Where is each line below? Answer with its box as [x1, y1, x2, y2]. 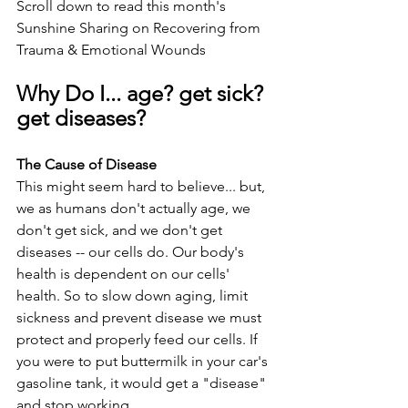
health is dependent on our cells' [16, 265, 233, 282]
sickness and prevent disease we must [16, 309, 265, 326]
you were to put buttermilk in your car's [16, 352, 271, 370]
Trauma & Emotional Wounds [16, 41, 206, 58]
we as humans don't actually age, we [16, 199, 254, 217]
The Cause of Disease [16, 156, 157, 173]
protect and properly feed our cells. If [16, 331, 261, 348]
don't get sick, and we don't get [16, 221, 226, 239]
